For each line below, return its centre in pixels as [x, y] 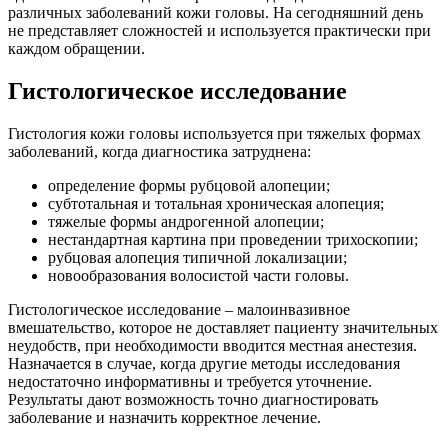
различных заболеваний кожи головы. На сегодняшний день [215, 13]
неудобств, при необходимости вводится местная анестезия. [212, 346]
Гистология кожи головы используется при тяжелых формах [214, 134]
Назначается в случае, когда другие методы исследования [204, 364]
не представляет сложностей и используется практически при [219, 31]
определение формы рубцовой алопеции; [189, 186]
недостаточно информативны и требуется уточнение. [190, 382]
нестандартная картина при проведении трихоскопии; [233, 240]
